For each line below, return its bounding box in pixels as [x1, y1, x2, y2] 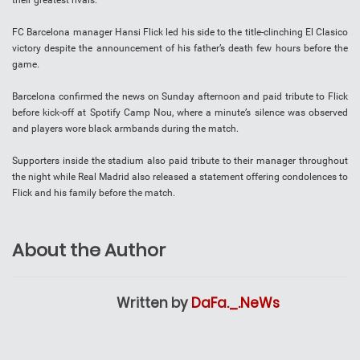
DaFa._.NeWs [191, 293, 280, 313]
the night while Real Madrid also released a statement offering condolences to [12, 171, 348, 183]
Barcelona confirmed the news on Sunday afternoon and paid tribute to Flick [12, 91, 348, 103]
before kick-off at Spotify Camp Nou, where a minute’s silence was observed [12, 107, 348, 119]
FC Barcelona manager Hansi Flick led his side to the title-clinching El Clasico [12, 27, 348, 39]
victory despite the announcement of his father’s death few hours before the [12, 43, 348, 55]
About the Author [12, 238, 166, 264]
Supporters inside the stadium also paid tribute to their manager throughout [12, 155, 348, 167]
